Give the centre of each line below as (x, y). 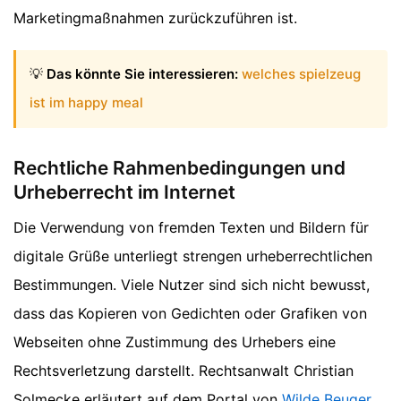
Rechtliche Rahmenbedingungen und (179, 167)
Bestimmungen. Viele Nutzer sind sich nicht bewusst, (192, 285)
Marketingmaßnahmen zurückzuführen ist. (155, 18)
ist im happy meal (86, 103)
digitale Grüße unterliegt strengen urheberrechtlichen (193, 256)
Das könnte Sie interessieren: (142, 74)
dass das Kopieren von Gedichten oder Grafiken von (190, 314)
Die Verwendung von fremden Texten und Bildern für (191, 228)
